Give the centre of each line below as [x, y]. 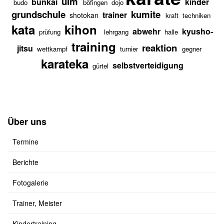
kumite [146, 14]
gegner [191, 48]
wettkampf [52, 48]
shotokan [84, 15]
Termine [25, 141]
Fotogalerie [30, 182]
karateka [64, 63]
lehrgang [116, 31]
